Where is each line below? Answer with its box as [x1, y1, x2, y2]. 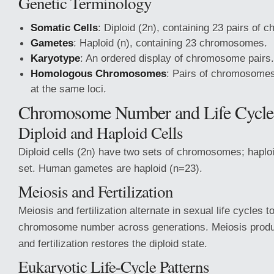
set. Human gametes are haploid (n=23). [18, 162, 202, 174]
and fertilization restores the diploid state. [18, 237, 207, 250]
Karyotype [31, 52, 80, 64]
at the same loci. [31, 83, 106, 95]
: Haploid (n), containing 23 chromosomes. [73, 37, 267, 49]
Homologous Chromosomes [31, 67, 166, 80]
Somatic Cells [31, 21, 98, 34]
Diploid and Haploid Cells [18, 121, 183, 144]
